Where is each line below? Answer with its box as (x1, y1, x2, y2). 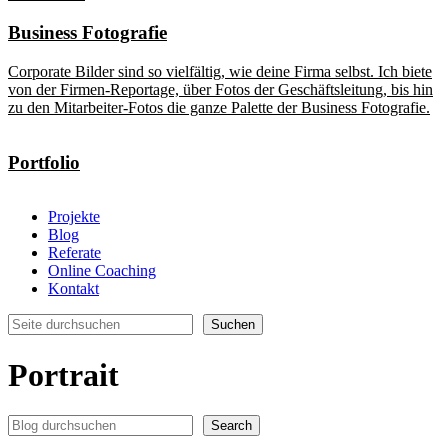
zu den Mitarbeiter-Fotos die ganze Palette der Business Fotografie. (8, 98, 430, 116)
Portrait (8, 356, 119, 393)
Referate (48, 244, 101, 262)
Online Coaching (48, 262, 156, 280)
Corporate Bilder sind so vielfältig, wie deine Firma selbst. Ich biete (8, 62, 432, 80)
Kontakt (48, 280, 99, 298)
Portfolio (8, 151, 80, 173)
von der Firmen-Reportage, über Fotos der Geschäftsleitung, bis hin (8, 80, 433, 98)
